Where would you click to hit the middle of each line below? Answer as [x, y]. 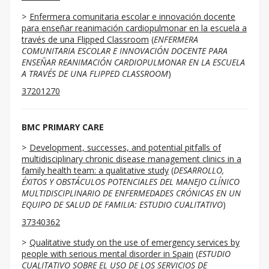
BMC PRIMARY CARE [63, 127]
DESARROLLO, [199, 170]
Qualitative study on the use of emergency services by [134, 242]
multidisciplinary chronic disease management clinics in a [131, 159]
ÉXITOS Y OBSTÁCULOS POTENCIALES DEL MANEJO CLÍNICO [131, 182]
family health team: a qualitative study [95, 170]
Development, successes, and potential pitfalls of [125, 147]
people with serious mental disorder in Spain [107, 254]
